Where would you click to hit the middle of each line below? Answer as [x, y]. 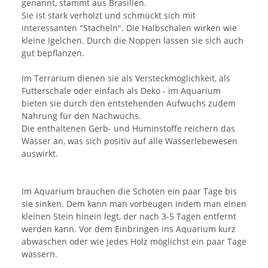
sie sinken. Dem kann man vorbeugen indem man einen [134, 204]
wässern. [39, 254]
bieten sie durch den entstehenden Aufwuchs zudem [129, 103]
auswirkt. [40, 154]
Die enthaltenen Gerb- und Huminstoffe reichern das [128, 129]
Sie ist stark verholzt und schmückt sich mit [109, 16]
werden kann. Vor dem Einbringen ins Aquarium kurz [129, 229]
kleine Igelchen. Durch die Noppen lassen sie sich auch [133, 41]
